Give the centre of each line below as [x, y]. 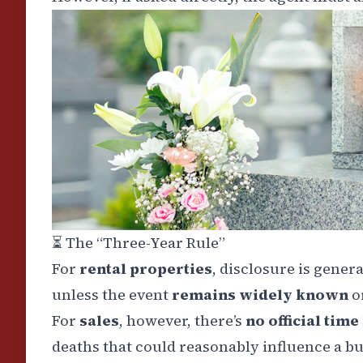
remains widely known [260, 295]
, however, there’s [182, 321]
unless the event [112, 295]
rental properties [146, 269]
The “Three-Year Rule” [144, 243]
